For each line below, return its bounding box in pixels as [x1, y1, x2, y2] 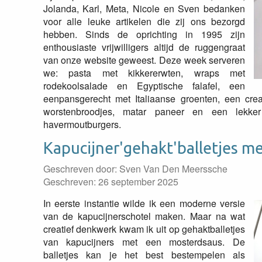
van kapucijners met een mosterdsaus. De [43, 235, 246, 249]
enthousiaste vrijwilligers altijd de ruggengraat [43, 40, 246, 54]
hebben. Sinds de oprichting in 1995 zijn [43, 27, 246, 41]
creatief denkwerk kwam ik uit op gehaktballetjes [43, 222, 246, 236]
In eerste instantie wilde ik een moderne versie [43, 196, 246, 210]
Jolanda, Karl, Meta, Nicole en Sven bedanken [43, 2, 246, 15]
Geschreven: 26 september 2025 [43, 175, 178, 188]
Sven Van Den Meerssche [119, 162, 227, 175]
